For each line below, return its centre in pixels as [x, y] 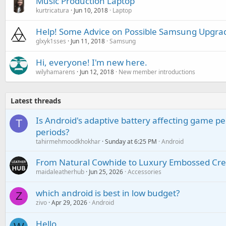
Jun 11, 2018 [88, 41]
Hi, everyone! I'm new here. [92, 63]
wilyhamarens [55, 72]
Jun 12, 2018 [97, 72]
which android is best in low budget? [108, 193]
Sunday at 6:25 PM [131, 142]
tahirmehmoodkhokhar [68, 142]
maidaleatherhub [60, 172]
